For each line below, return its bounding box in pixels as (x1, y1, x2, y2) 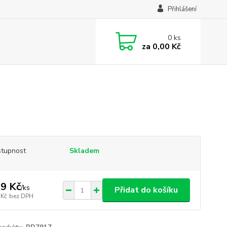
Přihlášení (167, 5, 197, 14)
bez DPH (9, 192, 33, 200)
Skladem (69, 146, 99, 156)
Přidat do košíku (114, 184, 178, 196)
